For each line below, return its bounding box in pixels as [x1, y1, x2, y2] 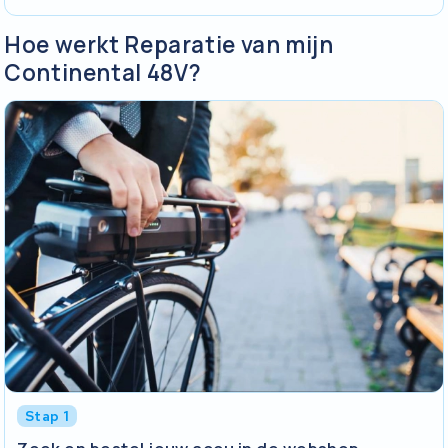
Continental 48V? [4, 56, 203, 88]
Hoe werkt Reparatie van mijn [4, 28, 334, 60]
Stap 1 [25, 407, 70, 426]
